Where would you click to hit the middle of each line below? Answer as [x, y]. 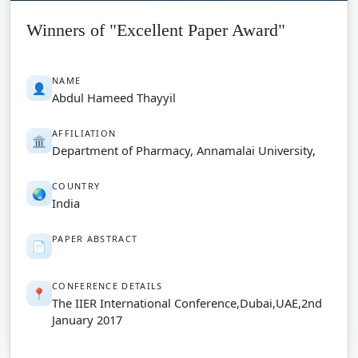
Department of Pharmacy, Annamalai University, [184, 150]
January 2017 [87, 320]
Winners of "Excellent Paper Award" [156, 30]
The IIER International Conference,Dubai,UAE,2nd [187, 303]
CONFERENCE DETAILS [107, 286]
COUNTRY [76, 186]
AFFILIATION [84, 133]
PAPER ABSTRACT [95, 239]
